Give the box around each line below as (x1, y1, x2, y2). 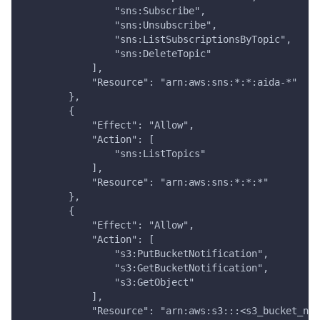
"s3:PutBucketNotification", (23, 248, 269, 260)
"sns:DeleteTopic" (23, 48, 211, 60)
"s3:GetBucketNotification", (23, 262, 269, 274)
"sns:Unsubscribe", (23, 19, 217, 31)
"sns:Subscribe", (23, 5, 206, 17)
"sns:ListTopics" (23, 148, 206, 160)
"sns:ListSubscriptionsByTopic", (23, 34, 291, 46)
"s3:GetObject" (23, 276, 194, 289)
